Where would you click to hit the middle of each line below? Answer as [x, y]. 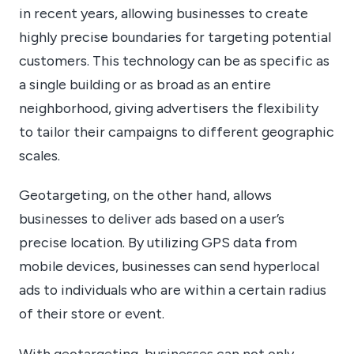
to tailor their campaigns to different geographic [177, 131]
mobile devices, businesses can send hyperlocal [169, 266]
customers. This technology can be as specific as [174, 60]
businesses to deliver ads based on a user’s [152, 219]
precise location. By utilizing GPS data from [158, 243]
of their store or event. [92, 314]
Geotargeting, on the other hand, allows [145, 195]
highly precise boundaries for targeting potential [175, 36]
